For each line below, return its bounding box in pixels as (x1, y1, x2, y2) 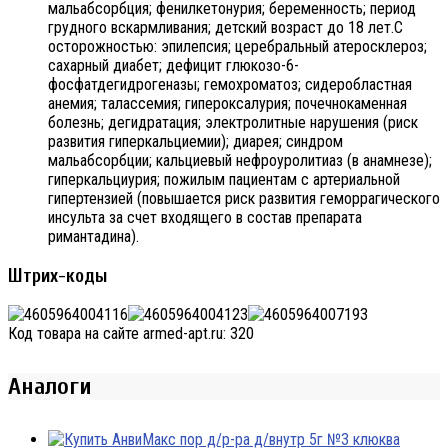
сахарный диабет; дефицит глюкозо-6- (48, 55, 299, 75)
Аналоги (8, 373, 92, 401)
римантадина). (48, 226, 139, 246)
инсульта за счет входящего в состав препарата (48, 207, 362, 227)
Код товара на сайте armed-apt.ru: (8, 324, 230, 344)
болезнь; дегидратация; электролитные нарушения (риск (48, 112, 418, 132)
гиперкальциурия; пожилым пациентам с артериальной (48, 169, 400, 189)
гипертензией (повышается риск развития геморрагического (48, 188, 440, 208)
